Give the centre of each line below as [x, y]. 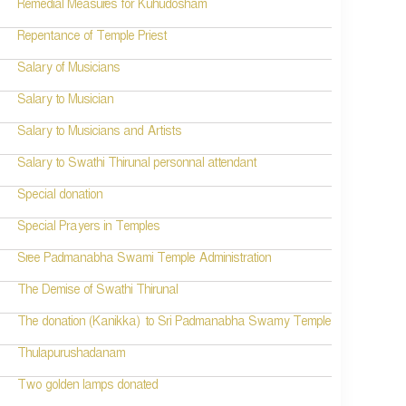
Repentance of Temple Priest [92, 39]
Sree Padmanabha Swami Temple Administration [145, 261]
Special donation [60, 197]
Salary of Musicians [69, 70]
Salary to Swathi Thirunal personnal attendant [137, 165]
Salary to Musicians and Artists [100, 134]
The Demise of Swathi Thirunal [98, 292]
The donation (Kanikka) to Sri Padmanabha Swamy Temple [174, 324]
